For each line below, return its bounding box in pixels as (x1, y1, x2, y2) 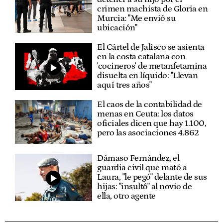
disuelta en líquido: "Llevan (97, 71, 198, 81)
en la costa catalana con (97, 52, 186, 62)
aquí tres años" (97, 80, 152, 91)
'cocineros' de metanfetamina (97, 61, 207, 72)
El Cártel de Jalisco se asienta (97, 42, 205, 53)
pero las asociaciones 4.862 (97, 128, 199, 138)
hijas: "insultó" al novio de (97, 181, 192, 192)
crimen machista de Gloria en (97, 4, 208, 14)
